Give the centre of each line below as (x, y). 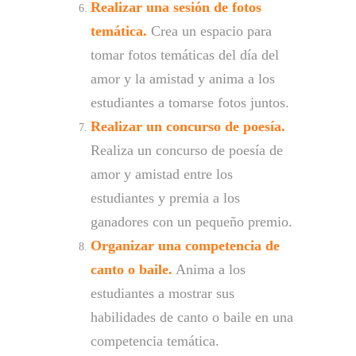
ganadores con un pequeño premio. (192, 221)
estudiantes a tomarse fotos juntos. (190, 102)
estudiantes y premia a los (165, 197)
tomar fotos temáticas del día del (185, 54)
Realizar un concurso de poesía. (188, 126)
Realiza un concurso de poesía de (187, 150)
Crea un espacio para (209, 31)
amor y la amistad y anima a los (183, 78)
